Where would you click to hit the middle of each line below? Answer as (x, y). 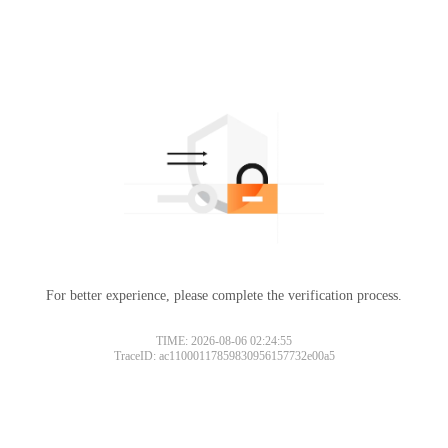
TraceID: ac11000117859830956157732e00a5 (224, 355)
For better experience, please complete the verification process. (224, 295)
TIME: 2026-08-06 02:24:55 (224, 340)
